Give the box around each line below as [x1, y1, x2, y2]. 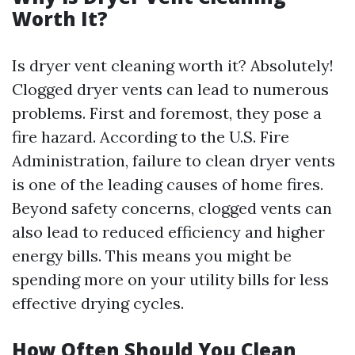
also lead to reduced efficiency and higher [12, 222, 325, 242]
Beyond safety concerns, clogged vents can [12, 198, 332, 218]
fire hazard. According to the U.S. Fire [12, 127, 289, 147]
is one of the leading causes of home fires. [12, 174, 323, 194]
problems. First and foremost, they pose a [12, 103, 322, 123]
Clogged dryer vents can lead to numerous [12, 79, 329, 99]
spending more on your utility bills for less [12, 269, 329, 289]
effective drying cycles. [12, 293, 184, 313]
